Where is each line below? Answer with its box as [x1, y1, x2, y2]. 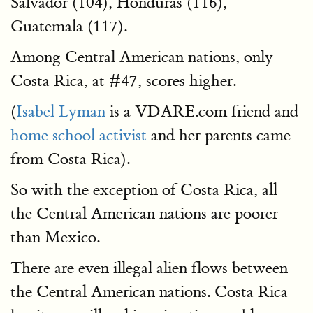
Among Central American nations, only [10, 47, 273, 67]
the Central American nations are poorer [10, 203, 278, 224]
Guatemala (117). [10, 16, 127, 36]
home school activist [10, 125, 147, 145]
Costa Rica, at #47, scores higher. [10, 71, 236, 91]
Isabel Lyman [16, 101, 105, 122]
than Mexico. [10, 227, 100, 247]
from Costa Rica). [10, 149, 130, 169]
